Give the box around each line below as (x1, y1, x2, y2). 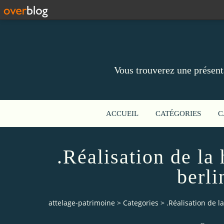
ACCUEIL (106, 109, 138, 117)
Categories (123, 198, 158, 208)
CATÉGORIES (155, 109, 201, 117)
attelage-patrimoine (48, 198, 115, 208)
